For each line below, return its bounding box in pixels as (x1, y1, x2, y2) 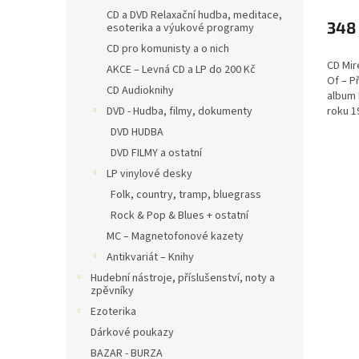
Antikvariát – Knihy (107, 249, 194, 265)
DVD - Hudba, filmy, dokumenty (107, 103, 252, 119)
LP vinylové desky (107, 166, 192, 182)
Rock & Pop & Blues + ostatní (111, 208, 248, 224)
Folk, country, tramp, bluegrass (111, 187, 261, 203)
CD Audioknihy (107, 83, 174, 99)
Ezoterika (91, 304, 136, 320)
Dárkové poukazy (91, 325, 174, 341)
